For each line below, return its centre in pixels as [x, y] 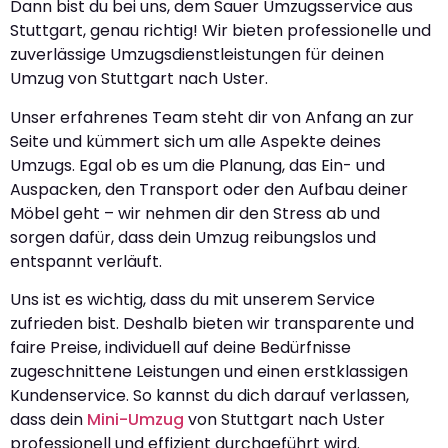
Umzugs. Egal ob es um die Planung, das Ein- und [197, 165]
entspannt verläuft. [86, 261]
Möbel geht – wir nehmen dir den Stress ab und [195, 213]
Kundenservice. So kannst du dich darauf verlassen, [209, 396]
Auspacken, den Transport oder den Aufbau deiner [209, 189]
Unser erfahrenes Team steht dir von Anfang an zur [212, 117]
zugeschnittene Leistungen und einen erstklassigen [209, 372]
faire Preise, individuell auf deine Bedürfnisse [180, 348]
